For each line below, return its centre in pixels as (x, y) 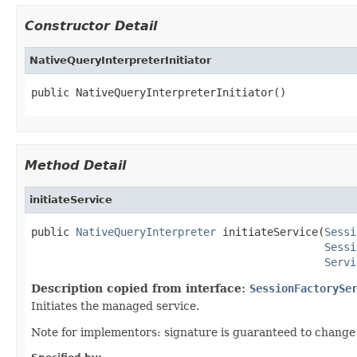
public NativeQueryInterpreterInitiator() (159, 92)
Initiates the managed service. (115, 306)
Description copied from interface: (140, 288)
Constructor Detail (91, 25)
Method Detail (75, 165)
